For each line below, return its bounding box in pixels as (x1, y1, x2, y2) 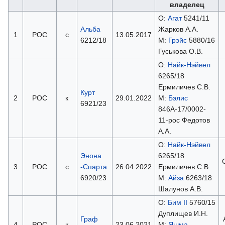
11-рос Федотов (158, 116, 210, 124)
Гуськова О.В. (158, 47, 203, 55)
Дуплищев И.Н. (158, 209, 208, 217)
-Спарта (80, 162, 107, 171)
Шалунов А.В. (158, 184, 203, 193)
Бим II (167, 198, 187, 206)
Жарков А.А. (158, 25, 198, 33)
